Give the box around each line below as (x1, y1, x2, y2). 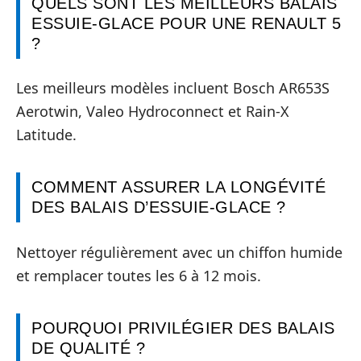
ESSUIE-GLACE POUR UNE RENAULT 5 (31, 14, 342, 32)
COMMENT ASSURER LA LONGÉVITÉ (31, 178, 326, 197)
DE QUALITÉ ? (31, 338, 145, 357)
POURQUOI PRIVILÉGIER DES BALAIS (31, 318, 335, 337)
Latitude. (16, 125, 77, 145)
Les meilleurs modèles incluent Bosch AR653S (16, 78, 330, 98)
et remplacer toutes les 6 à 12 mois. (16, 265, 261, 285)
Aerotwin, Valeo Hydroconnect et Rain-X (16, 102, 289, 122)
